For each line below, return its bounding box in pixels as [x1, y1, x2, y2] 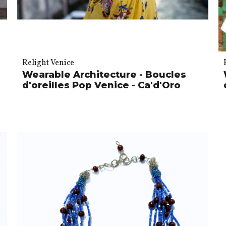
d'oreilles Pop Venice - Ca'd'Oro [22, 79, 181, 91]
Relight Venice [22, 57, 74, 69]
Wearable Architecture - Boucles [22, 69, 186, 80]
